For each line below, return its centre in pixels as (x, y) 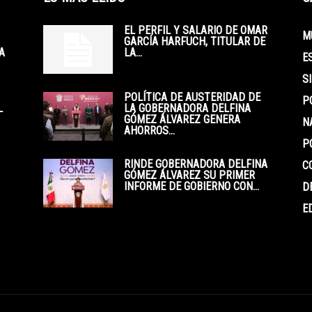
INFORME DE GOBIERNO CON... (192, 186)
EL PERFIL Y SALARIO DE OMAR (196, 30)
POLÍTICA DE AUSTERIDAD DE (192, 97)
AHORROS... (149, 130)
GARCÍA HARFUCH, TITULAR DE (195, 41)
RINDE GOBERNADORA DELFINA (196, 164)
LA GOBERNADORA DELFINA (187, 108)
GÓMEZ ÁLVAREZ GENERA (182, 119)
